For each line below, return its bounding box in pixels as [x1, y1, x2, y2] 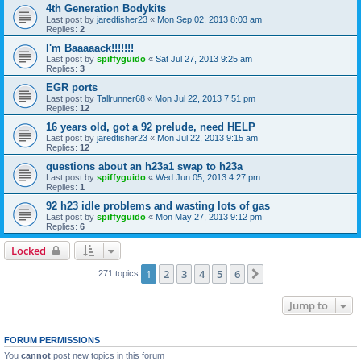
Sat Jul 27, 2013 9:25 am [156, 54, 252, 64]
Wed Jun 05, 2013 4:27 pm [156, 172, 260, 183]
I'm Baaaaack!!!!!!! [46, 42, 134, 55]
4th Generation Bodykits [46, 2, 166, 15]
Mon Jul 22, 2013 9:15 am [157, 133, 258, 143]
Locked [11, 243, 46, 259]
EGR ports [46, 81, 98, 94]
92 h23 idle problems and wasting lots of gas [46, 200, 270, 213]
